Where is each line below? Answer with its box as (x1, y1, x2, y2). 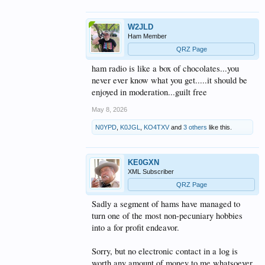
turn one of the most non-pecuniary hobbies (92, 210, 243, 222)
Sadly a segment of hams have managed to (92, 198, 240, 210)
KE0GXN (128, 158, 159, 167)
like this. (207, 124, 232, 131)
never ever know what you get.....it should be (92, 75, 247, 86)
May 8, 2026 (92, 106, 127, 114)
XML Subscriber (128, 168, 174, 176)
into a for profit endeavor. (92, 222, 179, 234)
